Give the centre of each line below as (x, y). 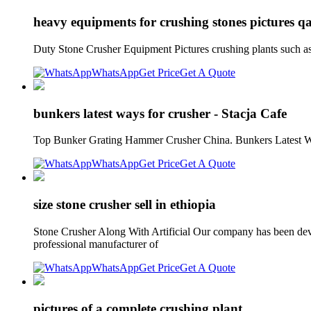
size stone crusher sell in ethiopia (125, 205)
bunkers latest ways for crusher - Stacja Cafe (160, 113)
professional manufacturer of (97, 244)
